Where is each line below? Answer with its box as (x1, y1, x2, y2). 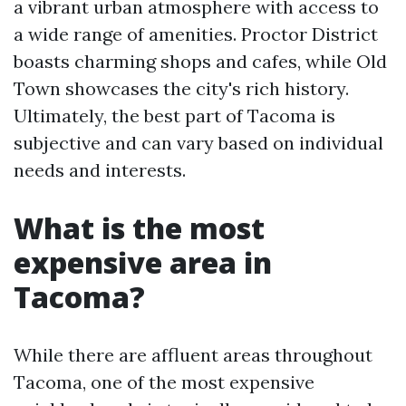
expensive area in (14, 243, 272, 282)
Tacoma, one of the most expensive (14, 371, 314, 393)
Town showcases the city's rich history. (14, 77, 349, 100)
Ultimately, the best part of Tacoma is (14, 104, 335, 127)
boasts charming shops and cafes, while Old (14, 50, 387, 72)
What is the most (14, 208, 265, 247)
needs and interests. (14, 159, 186, 181)
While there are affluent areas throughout (14, 343, 372, 366)
